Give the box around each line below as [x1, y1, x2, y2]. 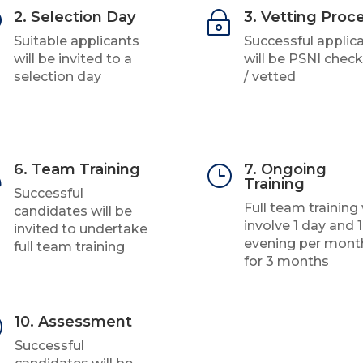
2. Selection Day [14, 8, 136, 27]
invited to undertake [14, 221, 148, 237]
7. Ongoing [243, 160, 327, 179]
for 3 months [243, 254, 329, 270]
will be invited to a [14, 51, 133, 67]
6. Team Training [14, 160, 141, 179]
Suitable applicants [14, 33, 140, 49]
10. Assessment [15, 312, 133, 331]
